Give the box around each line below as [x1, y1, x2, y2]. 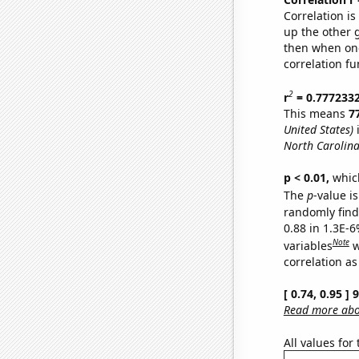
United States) [283, 121, 353, 137]
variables [283, 237, 333, 253]
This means [283, 105, 349, 121]
